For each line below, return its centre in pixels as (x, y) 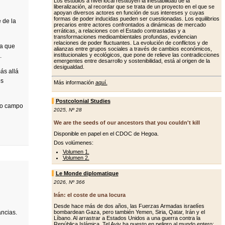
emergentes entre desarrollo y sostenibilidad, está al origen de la (132, 61)
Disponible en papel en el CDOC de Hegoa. (106, 134)
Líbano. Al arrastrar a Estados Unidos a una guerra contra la (127, 218)
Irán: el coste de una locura (89, 195)
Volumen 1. (76, 152)
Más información (74, 82)
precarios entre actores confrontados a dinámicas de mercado (130, 25)
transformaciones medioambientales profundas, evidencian (125, 37)
